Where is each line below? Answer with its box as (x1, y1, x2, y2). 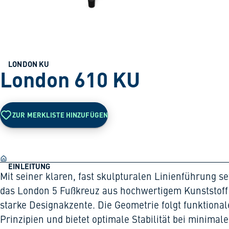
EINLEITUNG (8, 161, 51, 171)
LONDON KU (8, 59, 50, 68)
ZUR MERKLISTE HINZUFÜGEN (12, 110, 108, 119)
